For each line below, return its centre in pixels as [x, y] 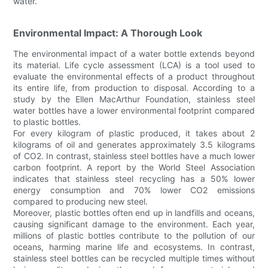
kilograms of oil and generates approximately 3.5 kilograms [134, 145]
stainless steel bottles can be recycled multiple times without [134, 258]
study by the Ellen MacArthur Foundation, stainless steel [134, 99]
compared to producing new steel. [81, 202]
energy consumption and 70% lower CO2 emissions [134, 190]
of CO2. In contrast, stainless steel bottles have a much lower [134, 156]
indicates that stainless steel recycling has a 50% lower [134, 179]
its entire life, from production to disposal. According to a [134, 88]
